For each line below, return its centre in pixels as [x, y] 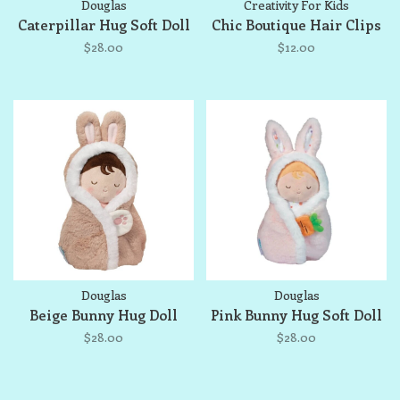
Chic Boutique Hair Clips [296, 25]
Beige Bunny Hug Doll [104, 315]
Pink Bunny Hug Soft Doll [296, 315]
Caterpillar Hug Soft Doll [104, 25]
